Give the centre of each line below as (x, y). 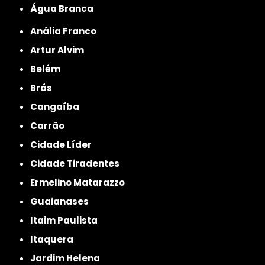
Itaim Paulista (66, 220)
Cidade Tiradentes (79, 163)
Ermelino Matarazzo (80, 182)
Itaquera (54, 239)
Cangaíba (59, 106)
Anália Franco (67, 31)
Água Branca (66, 8)
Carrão (51, 125)
